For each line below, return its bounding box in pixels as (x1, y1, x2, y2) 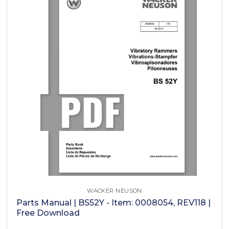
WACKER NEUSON (87, 187, 142, 194)
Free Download (16, 208, 80, 218)
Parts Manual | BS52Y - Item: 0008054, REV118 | (16, 197, 211, 208)
